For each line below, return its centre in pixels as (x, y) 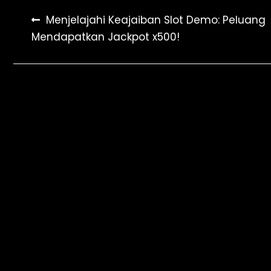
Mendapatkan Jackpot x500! (106, 37)
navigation (67, 46)
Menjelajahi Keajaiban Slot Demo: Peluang (156, 20)
